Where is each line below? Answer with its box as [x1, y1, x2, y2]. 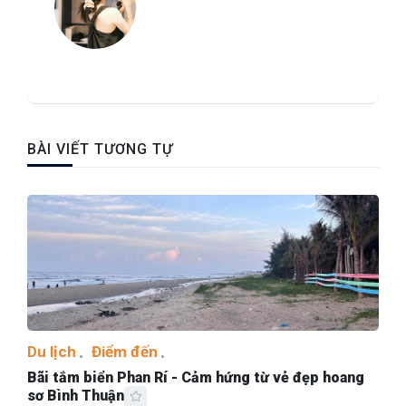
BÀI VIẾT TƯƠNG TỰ [27, 140, 173, 159]
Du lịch [27, 343, 76, 362]
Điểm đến [92, 343, 158, 362]
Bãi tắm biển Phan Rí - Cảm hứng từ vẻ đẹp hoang [27, 369, 364, 387]
